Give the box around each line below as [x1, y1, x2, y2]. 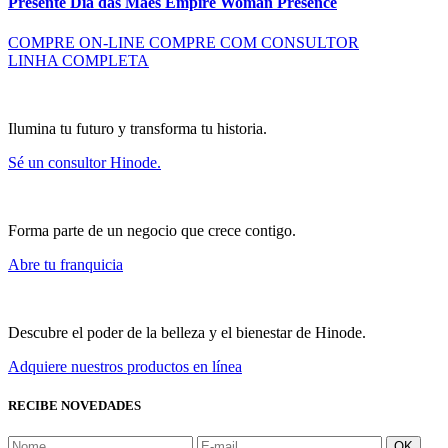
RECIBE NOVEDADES [8, 397, 141, 413]
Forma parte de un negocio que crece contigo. [8, 221, 296, 239]
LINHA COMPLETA [8, 51, 149, 69]
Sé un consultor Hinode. [8, 153, 161, 171]
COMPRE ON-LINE [8, 33, 145, 51]
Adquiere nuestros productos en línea [8, 357, 242, 375]
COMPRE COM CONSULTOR [149, 33, 359, 51]
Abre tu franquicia [8, 255, 123, 273]
